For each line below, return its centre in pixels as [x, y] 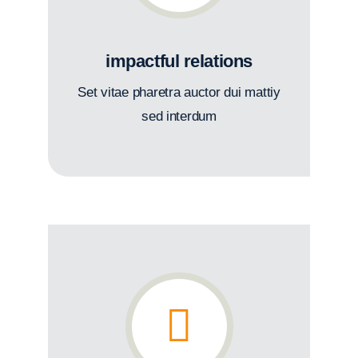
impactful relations [179, 61]
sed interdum [179, 116]
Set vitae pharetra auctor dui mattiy [179, 92]
